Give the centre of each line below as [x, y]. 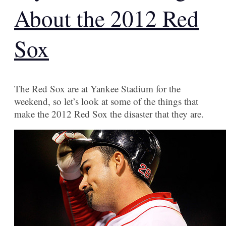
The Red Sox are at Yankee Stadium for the [97, 89]
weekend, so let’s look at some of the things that [106, 101]
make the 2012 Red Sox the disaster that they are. [109, 114]
